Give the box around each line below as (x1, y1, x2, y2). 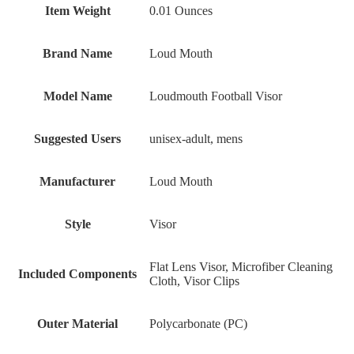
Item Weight (44, 4, 111, 18)
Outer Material (37, 317, 118, 331)
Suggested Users (34, 132, 121, 146)
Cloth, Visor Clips (149, 274, 239, 288)
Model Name (43, 89, 112, 104)
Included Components (18, 267, 137, 281)
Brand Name (43, 47, 112, 61)
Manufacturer (40, 175, 115, 189)
